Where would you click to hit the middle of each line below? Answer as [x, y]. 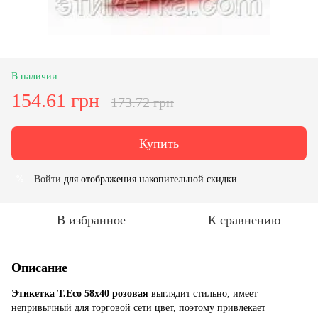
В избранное [91, 220]
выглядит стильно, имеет [203, 293]
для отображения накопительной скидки [149, 179]
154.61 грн [55, 100]
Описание [39, 267]
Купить [159, 143]
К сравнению [244, 220]
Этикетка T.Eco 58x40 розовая [80, 293]
